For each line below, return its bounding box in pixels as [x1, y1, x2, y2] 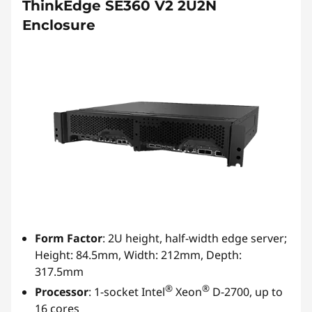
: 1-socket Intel [88, 284, 165, 300]
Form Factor [35, 230, 102, 246]
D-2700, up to [210, 284, 283, 300]
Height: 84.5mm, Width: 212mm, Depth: [35, 247, 242, 263]
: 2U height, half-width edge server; [102, 230, 287, 246]
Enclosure [22, 16, 95, 33]
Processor [35, 284, 88, 300]
